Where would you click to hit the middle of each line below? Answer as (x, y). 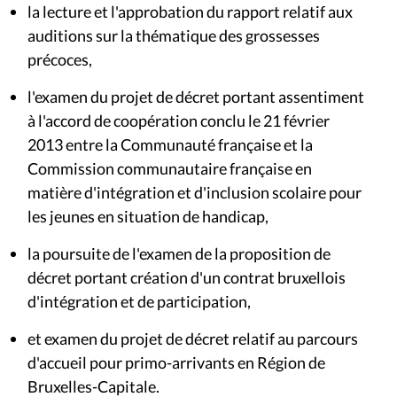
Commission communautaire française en (170, 168)
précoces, (60, 59)
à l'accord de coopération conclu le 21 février (179, 120)
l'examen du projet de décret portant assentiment (196, 96)
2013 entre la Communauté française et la (170, 144)
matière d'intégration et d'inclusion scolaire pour (195, 192)
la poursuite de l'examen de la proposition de (179, 253)
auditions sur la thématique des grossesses (174, 35)
